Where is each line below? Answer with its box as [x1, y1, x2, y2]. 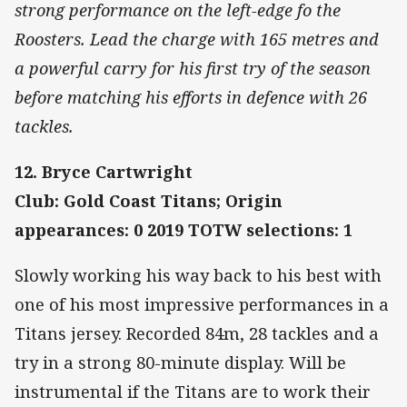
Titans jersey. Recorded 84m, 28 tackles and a [15, 323, 379, 345]
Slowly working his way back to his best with [15, 264, 382, 287]
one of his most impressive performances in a [15, 293, 389, 316]
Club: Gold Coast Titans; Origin [15, 190, 283, 213]
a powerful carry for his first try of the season [15, 56, 371, 79]
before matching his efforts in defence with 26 [15, 85, 367, 108]
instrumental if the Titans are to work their [15, 381, 371, 403]
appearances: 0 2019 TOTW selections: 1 [15, 219, 352, 242]
